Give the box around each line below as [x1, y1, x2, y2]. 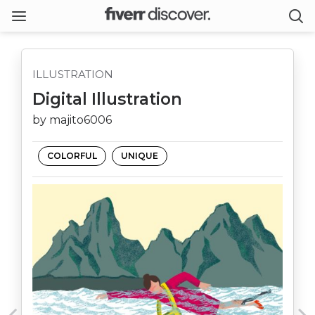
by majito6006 [32, 113, 112, 127]
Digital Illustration [32, 89, 182, 109]
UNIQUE [121, 150, 158, 161]
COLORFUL [47, 150, 97, 161]
